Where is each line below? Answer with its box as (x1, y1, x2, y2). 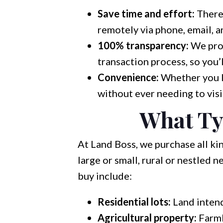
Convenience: (97, 71, 159, 83)
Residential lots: (97, 196, 171, 208)
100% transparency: (97, 39, 189, 51)
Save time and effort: (97, 7, 195, 19)
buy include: (77, 170, 132, 182)
